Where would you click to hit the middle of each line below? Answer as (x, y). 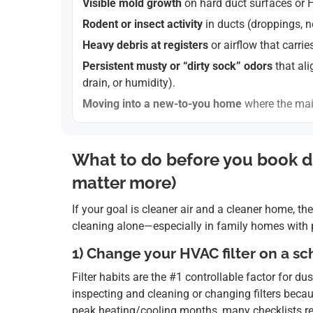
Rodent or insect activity (143, 24)
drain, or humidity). (129, 83)
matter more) (124, 183)
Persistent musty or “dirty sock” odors (177, 66)
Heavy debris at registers (145, 45)
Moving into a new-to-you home (162, 104)
